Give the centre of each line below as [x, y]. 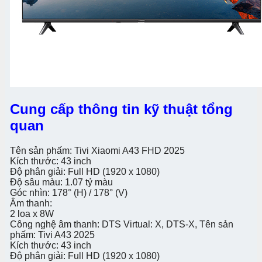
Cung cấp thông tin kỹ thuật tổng [121, 109]
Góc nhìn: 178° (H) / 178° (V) [69, 192]
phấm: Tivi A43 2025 [52, 235]
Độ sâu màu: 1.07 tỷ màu [61, 182]
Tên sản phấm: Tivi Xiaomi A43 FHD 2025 [97, 150]
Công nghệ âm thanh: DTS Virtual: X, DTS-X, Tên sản [122, 224]
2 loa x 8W [32, 213]
